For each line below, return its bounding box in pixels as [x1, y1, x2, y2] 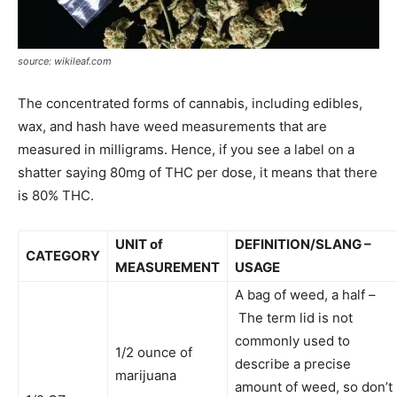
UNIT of [115, 235, 163, 253]
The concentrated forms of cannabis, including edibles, [18, 94, 362, 112]
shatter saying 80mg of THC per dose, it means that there [18, 163, 378, 181]
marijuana [115, 366, 176, 384]
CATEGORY [26, 246, 100, 264]
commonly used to [235, 331, 350, 349]
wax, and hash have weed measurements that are [18, 117, 327, 135]
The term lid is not [235, 308, 353, 326]
